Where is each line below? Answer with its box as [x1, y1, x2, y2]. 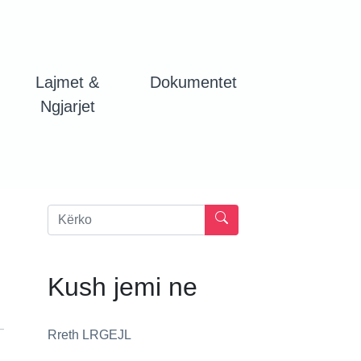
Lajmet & [35, 73, 100, 92]
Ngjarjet [39, 98, 95, 116]
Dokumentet [149, 73, 237, 92]
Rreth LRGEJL [47, 328, 131, 342]
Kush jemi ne [47, 272, 197, 302]
